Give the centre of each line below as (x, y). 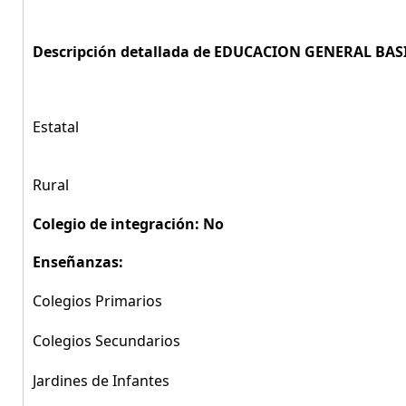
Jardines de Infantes (101, 381)
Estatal (56, 127)
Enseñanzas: (78, 262)
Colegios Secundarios (106, 341)
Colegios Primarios (97, 301)
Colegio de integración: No (128, 224)
